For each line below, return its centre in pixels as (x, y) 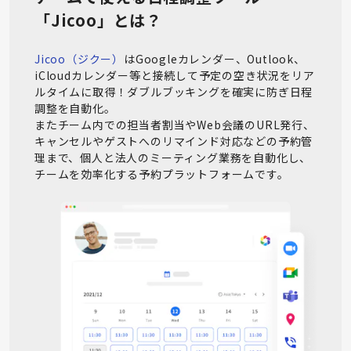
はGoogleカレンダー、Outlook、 (215, 58)
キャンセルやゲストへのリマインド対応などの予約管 (174, 141)
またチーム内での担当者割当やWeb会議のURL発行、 (175, 124)
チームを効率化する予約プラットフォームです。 (162, 174)
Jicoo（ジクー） (79, 58)
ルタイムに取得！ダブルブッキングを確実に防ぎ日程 (174, 91)
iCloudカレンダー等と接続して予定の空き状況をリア (175, 75)
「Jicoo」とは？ (99, 20)
